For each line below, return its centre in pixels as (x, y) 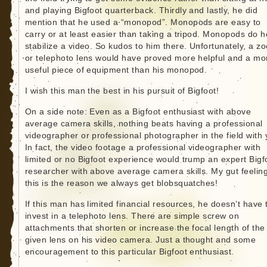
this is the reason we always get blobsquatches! (121, 183)
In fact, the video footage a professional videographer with (143, 147)
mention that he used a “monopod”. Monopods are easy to (143, 22)
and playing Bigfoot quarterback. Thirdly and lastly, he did (141, 10)
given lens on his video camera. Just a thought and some (140, 240)
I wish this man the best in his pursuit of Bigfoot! (122, 91)
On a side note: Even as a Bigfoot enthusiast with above (138, 111)
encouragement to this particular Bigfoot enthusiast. (129, 252)
